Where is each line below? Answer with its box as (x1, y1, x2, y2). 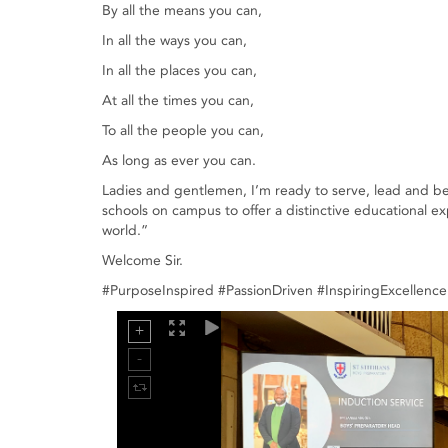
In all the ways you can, (102, 32, 247, 49)
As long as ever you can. (102, 152, 256, 169)
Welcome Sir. (102, 252, 183, 269)
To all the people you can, (102, 122, 264, 139)
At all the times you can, (102, 92, 254, 109)
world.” (102, 222, 148, 239)
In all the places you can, (102, 62, 257, 79)
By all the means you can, (102, 2, 262, 19)
